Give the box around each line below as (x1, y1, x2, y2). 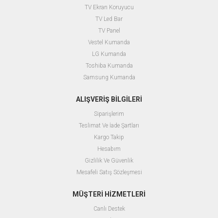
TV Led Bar (95, 15, 123, 22)
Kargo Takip (94, 133, 124, 141)
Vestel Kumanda (88, 38, 130, 46)
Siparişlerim (94, 110, 124, 117)
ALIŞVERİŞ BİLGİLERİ (76, 95, 142, 103)
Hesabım (97, 145, 121, 152)
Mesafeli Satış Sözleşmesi (76, 168, 142, 176)
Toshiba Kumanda (85, 62, 133, 69)
